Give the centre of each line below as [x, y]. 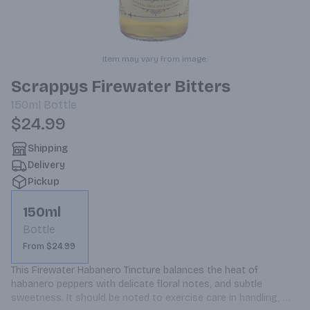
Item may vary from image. [155, 59]
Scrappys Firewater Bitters [121, 86]
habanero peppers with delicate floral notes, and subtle [137, 284]
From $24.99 [49, 246]
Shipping [48, 148]
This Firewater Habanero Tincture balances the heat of [135, 270]
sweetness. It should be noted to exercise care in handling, [146, 298]
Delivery [46, 165]
